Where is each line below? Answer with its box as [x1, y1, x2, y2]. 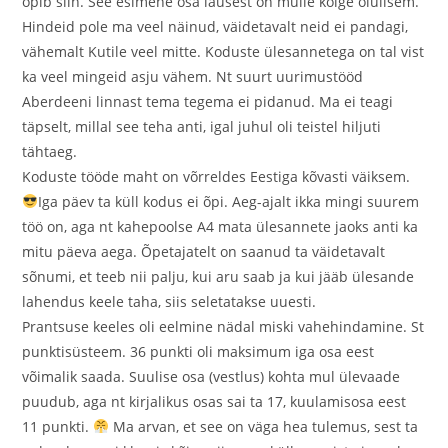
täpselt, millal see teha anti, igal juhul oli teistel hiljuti [22, 117, 382, 136]
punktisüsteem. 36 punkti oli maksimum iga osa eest [22, 342, 375, 361]
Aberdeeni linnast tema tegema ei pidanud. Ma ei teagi [22, 92, 394, 111]
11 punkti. [22, 417, 94, 436]
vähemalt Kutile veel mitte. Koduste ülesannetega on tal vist [22, 42, 425, 61]
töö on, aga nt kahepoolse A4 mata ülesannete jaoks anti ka [22, 217, 419, 236]
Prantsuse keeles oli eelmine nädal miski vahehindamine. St [22, 317, 425, 336]
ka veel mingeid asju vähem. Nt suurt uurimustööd [22, 67, 364, 86]
